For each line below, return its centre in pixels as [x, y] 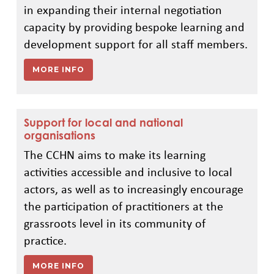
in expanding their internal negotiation [123, 10]
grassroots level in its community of [114, 223]
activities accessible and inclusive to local [128, 171]
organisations [59, 135]
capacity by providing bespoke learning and [134, 27]
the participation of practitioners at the [123, 206]
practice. [45, 240]
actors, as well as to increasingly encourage [133, 188]
